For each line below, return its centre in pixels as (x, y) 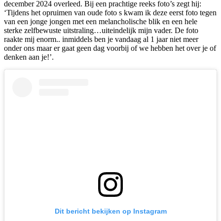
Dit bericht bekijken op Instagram (110, 211)
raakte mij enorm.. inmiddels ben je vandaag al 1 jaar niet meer (101, 39)
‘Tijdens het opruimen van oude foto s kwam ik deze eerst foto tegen (110, 13)
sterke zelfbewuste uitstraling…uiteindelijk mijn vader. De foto (101, 31)
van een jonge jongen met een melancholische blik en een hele (101, 22)
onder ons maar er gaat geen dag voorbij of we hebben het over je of (110, 48)
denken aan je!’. (29, 57)
